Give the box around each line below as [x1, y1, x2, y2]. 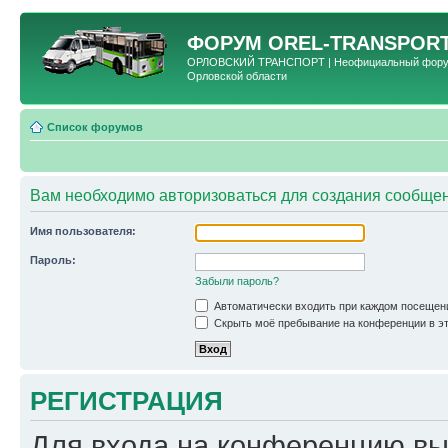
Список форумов [47, 120, 143, 133]
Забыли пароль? [195, 274, 279, 287]
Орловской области [187, 70, 287, 82]
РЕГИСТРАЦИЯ [30, 386, 223, 415]
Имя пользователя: [30, 224, 136, 237]
